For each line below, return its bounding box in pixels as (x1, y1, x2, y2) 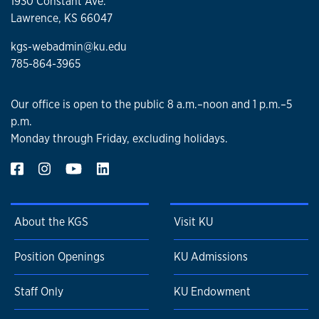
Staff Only (14, 284, 63, 300)
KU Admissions (174, 249, 248, 265)
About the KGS (14, 214, 88, 230)
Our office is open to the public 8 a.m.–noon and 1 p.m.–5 (11, 96, 292, 112)
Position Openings (14, 249, 105, 265)
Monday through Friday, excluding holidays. (11, 130, 228, 146)
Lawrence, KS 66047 (11, 11, 113, 26)
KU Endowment (174, 284, 251, 300)
